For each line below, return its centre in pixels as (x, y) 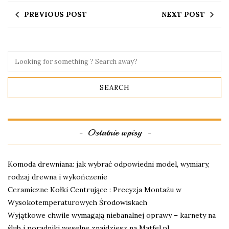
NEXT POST (183, 14)
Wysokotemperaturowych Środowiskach (77, 202)
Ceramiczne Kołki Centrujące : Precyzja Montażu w (95, 189)
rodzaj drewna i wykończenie (58, 177)
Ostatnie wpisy (114, 132)
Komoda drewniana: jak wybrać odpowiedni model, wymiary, (109, 164)
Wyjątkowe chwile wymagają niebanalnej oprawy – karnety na (112, 215)
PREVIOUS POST (55, 14)
